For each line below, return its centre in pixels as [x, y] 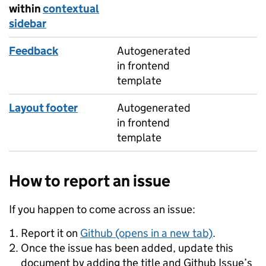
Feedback [34, 51]
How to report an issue [90, 181]
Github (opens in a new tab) [146, 233]
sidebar [28, 23]
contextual [71, 9]
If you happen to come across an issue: [102, 209]
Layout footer [43, 108]
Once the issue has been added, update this [127, 248]
